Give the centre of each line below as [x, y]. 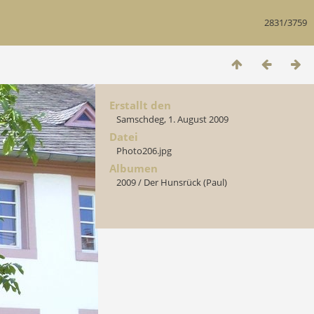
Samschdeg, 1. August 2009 [172, 119]
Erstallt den [140, 105]
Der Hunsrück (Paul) [185, 182]
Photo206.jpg [144, 151]
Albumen [134, 168]
